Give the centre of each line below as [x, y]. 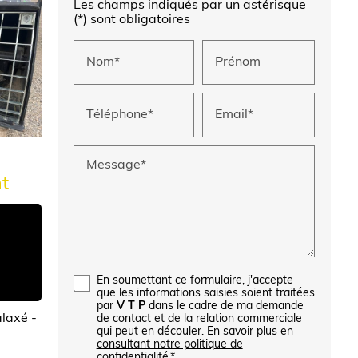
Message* [116, 165]
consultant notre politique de [169, 345]
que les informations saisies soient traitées [205, 294]
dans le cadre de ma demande [224, 307]
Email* [235, 115]
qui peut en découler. [151, 332]
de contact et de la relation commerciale [199, 320]
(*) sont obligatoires [131, 20]
